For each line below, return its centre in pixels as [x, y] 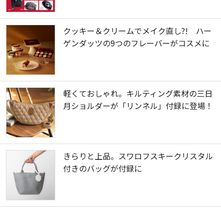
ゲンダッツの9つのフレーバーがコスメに [136, 43]
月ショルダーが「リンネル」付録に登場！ [138, 106]
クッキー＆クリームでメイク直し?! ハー [137, 31]
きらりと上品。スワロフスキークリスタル [138, 156]
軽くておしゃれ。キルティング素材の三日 [138, 93]
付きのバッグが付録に [103, 168]
